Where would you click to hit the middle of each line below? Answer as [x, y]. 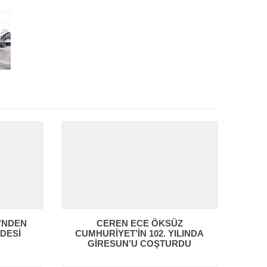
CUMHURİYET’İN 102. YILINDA [140, 233]
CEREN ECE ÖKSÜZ [139, 223]
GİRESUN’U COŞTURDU [140, 243]
